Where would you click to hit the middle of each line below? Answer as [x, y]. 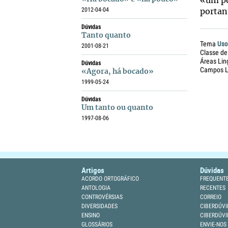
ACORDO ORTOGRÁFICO [110, 179]
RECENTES [213, 188]
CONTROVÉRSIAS [102, 197]
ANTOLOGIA [96, 188]
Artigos [93, 170]
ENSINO [91, 215]
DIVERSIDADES [99, 206]
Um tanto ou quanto [117, 108]
